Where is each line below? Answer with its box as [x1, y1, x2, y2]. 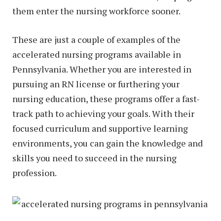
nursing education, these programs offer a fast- [12, 92, 200, 105]
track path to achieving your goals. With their [12, 107, 194, 119]
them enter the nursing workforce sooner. [12, 4, 181, 17]
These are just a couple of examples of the [12, 33, 181, 45]
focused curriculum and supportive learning [12, 122, 188, 134]
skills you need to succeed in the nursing [12, 151, 177, 164]
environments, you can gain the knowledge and [12, 137, 203, 149]
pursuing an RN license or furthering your [12, 77, 180, 90]
